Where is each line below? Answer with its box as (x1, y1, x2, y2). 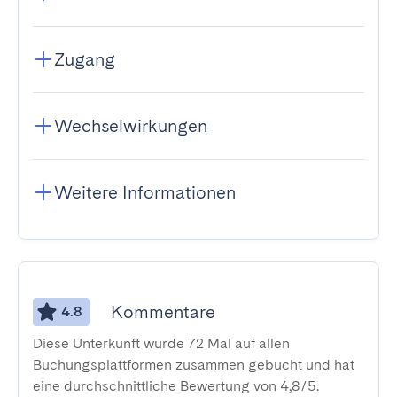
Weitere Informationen (54, 182, 236, 203)
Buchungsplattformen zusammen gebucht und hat (33, 356, 354, 373)
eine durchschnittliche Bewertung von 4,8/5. (33, 378, 319, 394)
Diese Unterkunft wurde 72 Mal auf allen (33, 335, 290, 352)
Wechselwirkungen (54, 115, 207, 136)
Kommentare (111, 301, 215, 323)
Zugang (54, 49, 115, 70)
